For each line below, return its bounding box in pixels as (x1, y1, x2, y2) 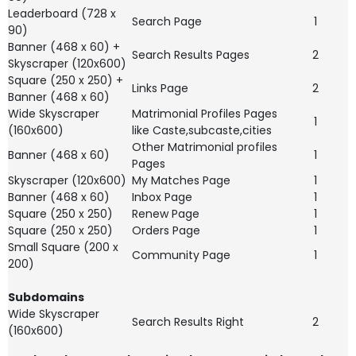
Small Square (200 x (8, 239, 118, 255)
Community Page (132, 247, 230, 263)
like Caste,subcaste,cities (132, 122, 272, 138)
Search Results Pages (132, 47, 250, 63)
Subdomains (8, 289, 84, 305)
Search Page (132, 14, 202, 29)
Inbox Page (132, 189, 192, 205)
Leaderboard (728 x (8, 6, 116, 21)
